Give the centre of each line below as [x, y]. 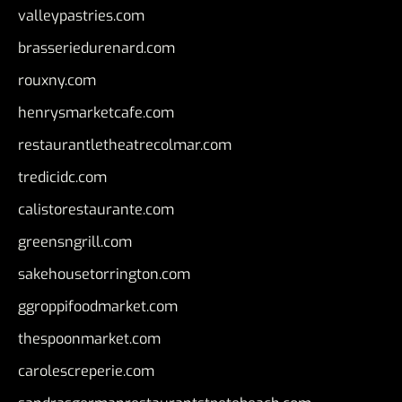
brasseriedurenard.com [96, 48]
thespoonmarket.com [89, 338]
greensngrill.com [75, 241]
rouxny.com [57, 80]
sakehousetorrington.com [104, 274]
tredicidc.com [62, 177]
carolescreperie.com [86, 371]
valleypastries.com [81, 15]
